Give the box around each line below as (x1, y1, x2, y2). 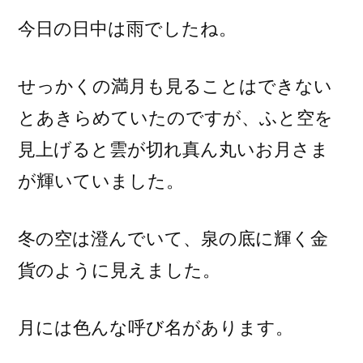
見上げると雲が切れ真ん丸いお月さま (18, 139, 329, 160)
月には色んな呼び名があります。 (18, 317, 293, 339)
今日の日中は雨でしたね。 (18, 18, 237, 40)
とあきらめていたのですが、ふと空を (18, 107, 333, 129)
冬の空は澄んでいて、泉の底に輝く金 (18, 228, 328, 250)
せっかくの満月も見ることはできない (18, 75, 332, 97)
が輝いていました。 (18, 170, 184, 192)
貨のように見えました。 (18, 259, 220, 281)
